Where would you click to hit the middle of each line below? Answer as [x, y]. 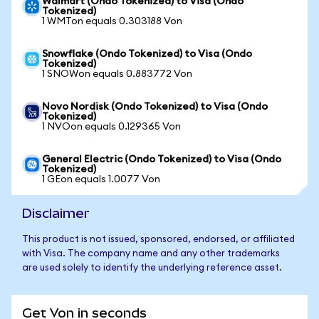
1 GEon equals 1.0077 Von [101, 179]
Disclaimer [56, 213]
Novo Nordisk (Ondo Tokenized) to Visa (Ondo [155, 107]
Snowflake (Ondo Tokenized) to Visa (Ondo [147, 54]
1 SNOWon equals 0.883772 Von [117, 74]
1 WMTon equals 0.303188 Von [112, 21]
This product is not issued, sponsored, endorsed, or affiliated [158, 240]
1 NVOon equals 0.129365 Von [111, 127]
